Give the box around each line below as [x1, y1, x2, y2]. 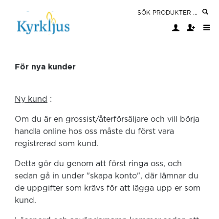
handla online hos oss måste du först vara [15, 128, 174, 135]
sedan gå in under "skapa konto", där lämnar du [15, 172, 198, 180]
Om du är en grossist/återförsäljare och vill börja [15, 115, 199, 123]
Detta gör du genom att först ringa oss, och [15, 160, 182, 168]
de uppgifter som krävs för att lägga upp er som [15, 184, 200, 192]
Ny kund [15, 95, 47, 103]
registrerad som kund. [15, 140, 104, 148]
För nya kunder [15, 62, 76, 71]
